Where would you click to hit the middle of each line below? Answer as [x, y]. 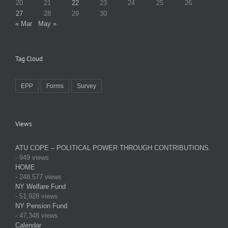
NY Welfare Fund [40, 187]
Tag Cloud [29, 59]
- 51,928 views [37, 196]
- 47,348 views [37, 216]
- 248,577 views [38, 177]
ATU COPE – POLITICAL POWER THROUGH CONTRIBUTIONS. [113, 148]
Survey [87, 86]
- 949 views [32, 158]
